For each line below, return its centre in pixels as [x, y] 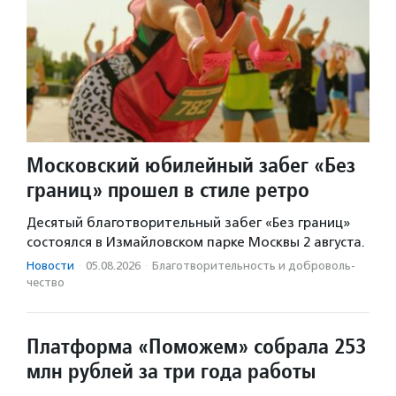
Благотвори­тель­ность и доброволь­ [254, 266]
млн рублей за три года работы [171, 371]
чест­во [46, 283]
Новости [50, 266]
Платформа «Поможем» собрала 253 [196, 346]
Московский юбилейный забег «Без [191, 165]
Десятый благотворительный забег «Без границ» [188, 223]
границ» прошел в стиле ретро [168, 190]
